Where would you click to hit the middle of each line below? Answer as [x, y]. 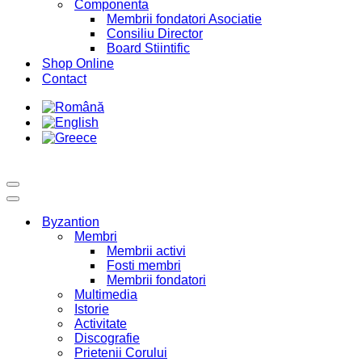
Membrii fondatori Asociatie [184, 19]
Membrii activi [146, 251]
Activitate [101, 324]
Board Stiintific [148, 48]
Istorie [92, 309]
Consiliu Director [155, 34]
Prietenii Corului [121, 353]
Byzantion [71, 222]
